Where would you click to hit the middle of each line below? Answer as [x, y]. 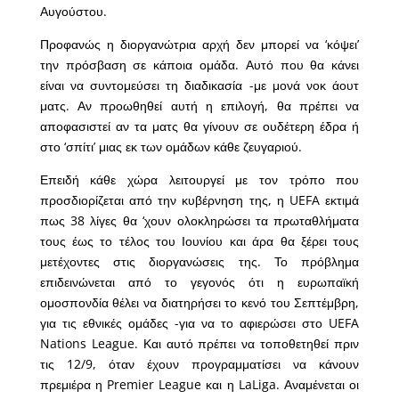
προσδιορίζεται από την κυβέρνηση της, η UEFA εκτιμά [199, 200]
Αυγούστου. [75, 12]
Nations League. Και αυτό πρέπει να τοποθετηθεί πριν [199, 344]
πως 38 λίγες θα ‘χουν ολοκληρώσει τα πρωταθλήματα [199, 221]
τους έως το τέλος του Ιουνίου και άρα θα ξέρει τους [199, 241]
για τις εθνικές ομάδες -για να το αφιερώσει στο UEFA [199, 323]
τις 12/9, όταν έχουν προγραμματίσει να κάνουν [199, 364]
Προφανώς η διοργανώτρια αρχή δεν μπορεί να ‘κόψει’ [199, 45]
